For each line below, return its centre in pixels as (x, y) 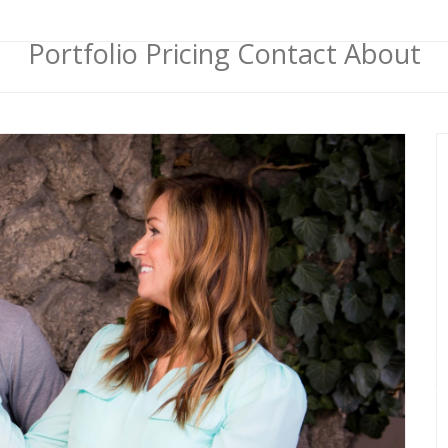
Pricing (187, 53)
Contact (286, 53)
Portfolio (82, 53)
